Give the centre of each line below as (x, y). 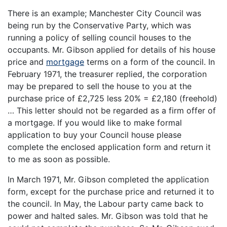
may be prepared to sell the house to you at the (100, 86)
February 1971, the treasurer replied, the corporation (107, 74)
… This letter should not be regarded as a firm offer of (112, 111)
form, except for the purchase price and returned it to (111, 192)
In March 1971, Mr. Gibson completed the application (108, 180)
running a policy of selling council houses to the (99, 38)
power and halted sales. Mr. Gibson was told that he (108, 216)
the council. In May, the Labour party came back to (106, 204)
